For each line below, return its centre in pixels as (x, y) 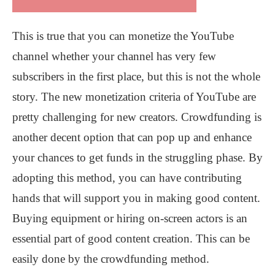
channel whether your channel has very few (114, 56)
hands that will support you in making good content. (136, 198)
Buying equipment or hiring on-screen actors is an (130, 219)
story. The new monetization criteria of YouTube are (134, 97)
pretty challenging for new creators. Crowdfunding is (137, 117)
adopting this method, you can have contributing (127, 178)
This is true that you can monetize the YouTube (123, 36)
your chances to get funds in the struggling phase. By (137, 158)
